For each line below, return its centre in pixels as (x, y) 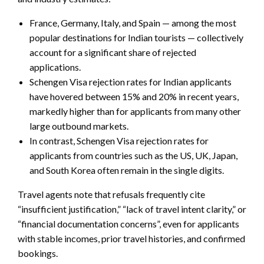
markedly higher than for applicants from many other (135, 111)
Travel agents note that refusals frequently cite (111, 194)
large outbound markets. (79, 126)
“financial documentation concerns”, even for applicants (128, 224)
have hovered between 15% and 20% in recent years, (134, 97)
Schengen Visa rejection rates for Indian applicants (131, 82)
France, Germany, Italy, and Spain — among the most (133, 23)
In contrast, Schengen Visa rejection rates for (119, 141)
